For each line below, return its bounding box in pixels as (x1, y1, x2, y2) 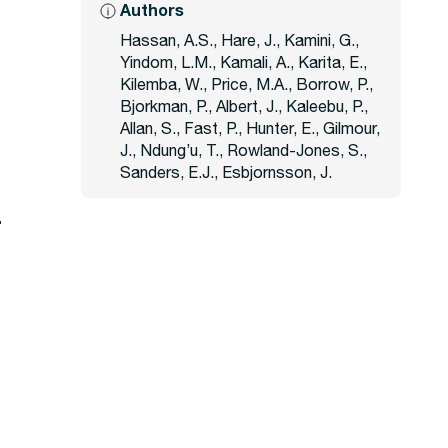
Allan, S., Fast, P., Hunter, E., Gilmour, (120, 119, 380, 137)
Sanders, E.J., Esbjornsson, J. (120, 163, 332, 181)
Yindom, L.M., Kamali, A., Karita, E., (120, 53, 367, 71)
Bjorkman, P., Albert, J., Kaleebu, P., (120, 97, 368, 115)
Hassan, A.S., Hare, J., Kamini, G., (120, 31, 359, 49)
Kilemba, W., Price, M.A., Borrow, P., (120, 75, 373, 93)
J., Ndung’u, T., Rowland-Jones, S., (120, 141, 367, 159)
